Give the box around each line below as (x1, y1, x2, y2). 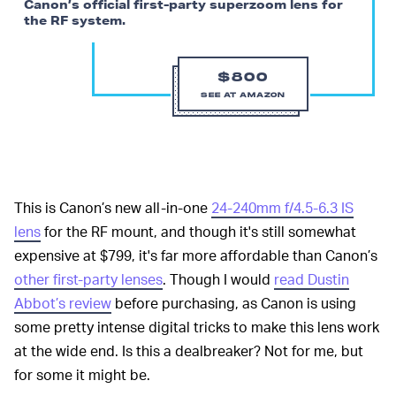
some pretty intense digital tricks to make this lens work (14, 317, 379, 337)
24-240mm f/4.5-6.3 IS (211, 198, 354, 217)
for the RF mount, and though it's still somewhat (41, 222, 356, 241)
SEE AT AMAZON (201, 91, 286, 100)
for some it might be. (14, 365, 150, 385)
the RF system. (24, 12, 126, 27)
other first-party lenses (14, 270, 163, 289)
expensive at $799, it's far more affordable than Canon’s (14, 246, 377, 265)
